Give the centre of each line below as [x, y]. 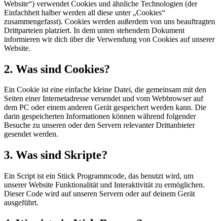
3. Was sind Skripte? [56, 155]
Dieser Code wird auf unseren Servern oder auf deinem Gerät [99, 194]
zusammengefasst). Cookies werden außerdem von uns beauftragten [110, 21]
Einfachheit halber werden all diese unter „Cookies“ [85, 12]
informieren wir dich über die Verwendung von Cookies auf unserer [109, 39]
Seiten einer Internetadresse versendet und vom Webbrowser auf [104, 99]
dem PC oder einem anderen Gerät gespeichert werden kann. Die [105, 108]
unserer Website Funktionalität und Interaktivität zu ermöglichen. [104, 185]
